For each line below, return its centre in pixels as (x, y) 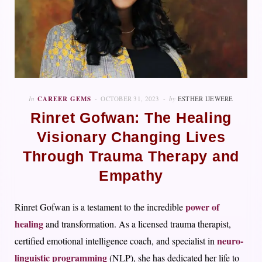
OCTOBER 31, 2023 (130, 99)
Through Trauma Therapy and (131, 157)
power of (202, 207)
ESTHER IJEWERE (205, 99)
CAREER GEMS (65, 99)
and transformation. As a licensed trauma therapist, (138, 224)
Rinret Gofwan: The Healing (131, 118)
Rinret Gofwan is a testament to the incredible (100, 207)
